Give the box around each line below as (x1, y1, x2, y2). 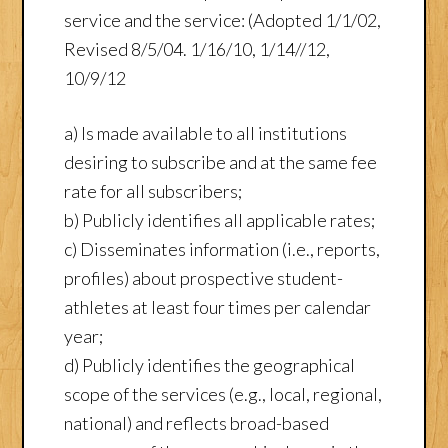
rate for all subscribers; (64, 179, 243, 202)
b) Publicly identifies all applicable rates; (64, 208, 376, 231)
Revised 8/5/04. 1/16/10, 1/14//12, (64, 37, 331, 60)
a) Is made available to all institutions (64, 121, 348, 144)
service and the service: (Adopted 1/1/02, (64, 8, 382, 31)
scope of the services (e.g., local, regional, (64, 382, 383, 405)
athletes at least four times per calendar (64, 295, 372, 318)
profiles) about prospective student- (64, 266, 344, 289)
